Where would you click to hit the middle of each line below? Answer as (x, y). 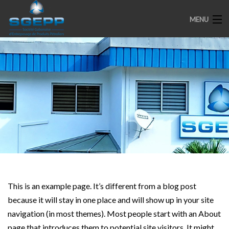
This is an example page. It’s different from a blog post (102, 186)
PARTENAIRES (28, 136)
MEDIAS (17, 157)
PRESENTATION (30, 93)
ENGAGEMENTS (30, 114)
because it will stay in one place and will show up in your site (111, 200)
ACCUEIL (19, 71)
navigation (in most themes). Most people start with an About (114, 213)
